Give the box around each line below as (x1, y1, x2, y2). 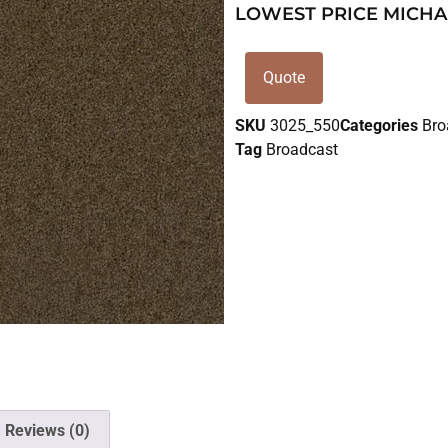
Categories (340, 116, 419, 136)
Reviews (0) (4, 421, 90, 441)
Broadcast (266, 140, 339, 160)
